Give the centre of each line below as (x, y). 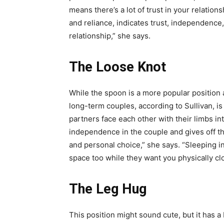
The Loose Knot (117, 67)
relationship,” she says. (110, 35)
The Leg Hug (108, 189)
